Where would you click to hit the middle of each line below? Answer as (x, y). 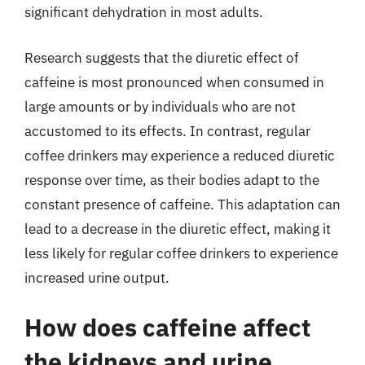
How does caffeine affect (167, 327)
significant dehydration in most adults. (144, 12)
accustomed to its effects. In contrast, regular (167, 131)
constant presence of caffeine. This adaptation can (182, 204)
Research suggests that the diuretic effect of (162, 57)
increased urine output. (97, 277)
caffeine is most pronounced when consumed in (174, 82)
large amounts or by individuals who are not (160, 106)
